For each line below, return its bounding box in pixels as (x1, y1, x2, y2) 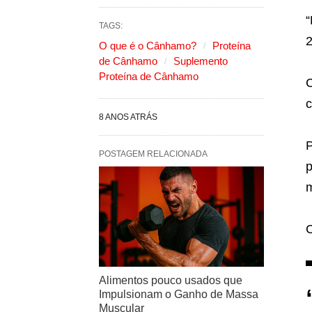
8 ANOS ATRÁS (99, 111, 157, 122)
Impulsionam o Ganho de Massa (99, 288, 258, 300)
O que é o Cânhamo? (99, 39, 196, 52)
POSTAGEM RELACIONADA (99, 148, 208, 159)
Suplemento (173, 54, 228, 67)
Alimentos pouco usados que (99, 274, 242, 286)
